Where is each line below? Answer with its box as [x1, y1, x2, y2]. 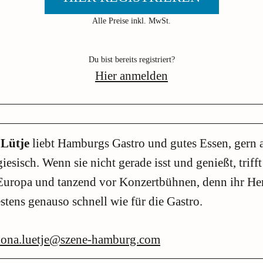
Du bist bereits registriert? [88, 55, 175, 64]
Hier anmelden [95, 68, 168, 82]
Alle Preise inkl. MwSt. [92, 16, 171, 25]
